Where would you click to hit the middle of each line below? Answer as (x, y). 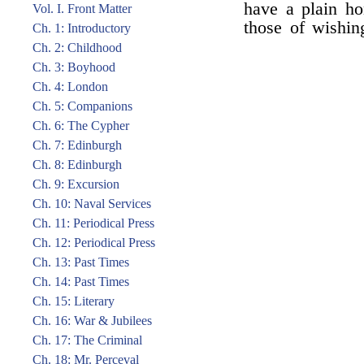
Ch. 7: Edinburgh (77, 145)
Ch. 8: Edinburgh (77, 165)
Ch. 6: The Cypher (81, 126)
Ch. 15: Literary (74, 301)
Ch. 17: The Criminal (87, 340)
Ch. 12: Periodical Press (94, 243)
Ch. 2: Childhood (77, 48)
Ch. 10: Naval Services (92, 204)
